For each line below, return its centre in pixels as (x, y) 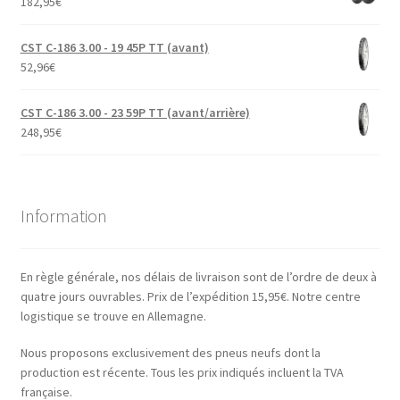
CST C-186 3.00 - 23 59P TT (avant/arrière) (135, 113)
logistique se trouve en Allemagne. (113, 316)
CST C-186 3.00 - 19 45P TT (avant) (114, 48)
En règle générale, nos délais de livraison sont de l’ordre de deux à (198, 276)
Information (63, 216)
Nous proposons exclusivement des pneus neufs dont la (170, 353)
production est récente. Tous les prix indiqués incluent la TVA (182, 373)
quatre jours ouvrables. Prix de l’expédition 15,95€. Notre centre (190, 296)
